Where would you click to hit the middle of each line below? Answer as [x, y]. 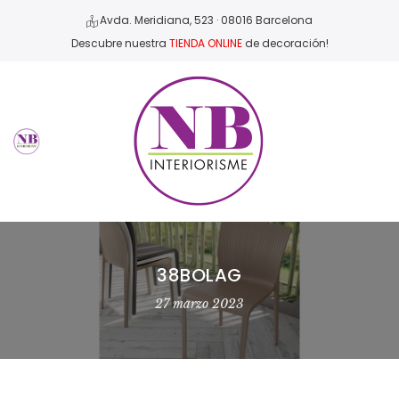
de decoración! [285, 43]
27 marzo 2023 [199, 304]
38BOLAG [199, 275]
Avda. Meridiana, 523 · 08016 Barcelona [205, 20]
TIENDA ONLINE [205, 43]
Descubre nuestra [120, 43]
